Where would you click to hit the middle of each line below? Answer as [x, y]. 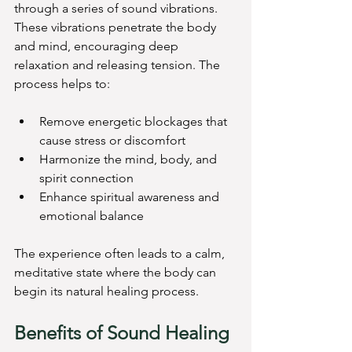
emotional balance [92, 216]
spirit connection [86, 178]
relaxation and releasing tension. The [119, 65]
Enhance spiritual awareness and [131, 197]
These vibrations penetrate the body [117, 27]
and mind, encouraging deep [98, 46]
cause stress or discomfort [112, 141]
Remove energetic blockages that [135, 122]
